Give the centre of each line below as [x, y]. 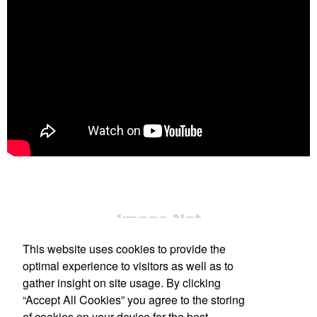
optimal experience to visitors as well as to [128, 265]
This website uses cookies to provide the [124, 248]
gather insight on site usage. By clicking [122, 282]
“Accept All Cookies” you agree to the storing [134, 299]
